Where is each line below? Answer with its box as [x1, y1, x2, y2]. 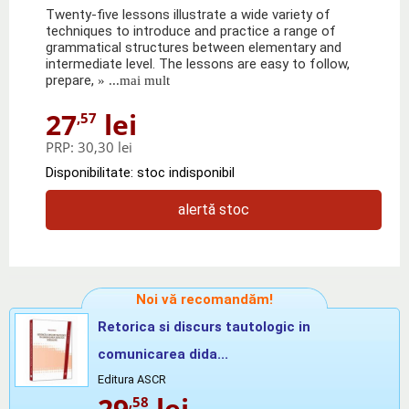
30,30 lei [78, 137, 132, 156]
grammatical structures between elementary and [46, 38, 341, 56]
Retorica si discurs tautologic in [98, 318, 310, 335]
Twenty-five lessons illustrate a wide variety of [46, 5, 330, 23]
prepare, [46, 71, 94, 89]
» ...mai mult [94, 72, 170, 88]
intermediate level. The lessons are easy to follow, [46, 55, 350, 72]
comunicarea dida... [98, 345, 228, 362]
